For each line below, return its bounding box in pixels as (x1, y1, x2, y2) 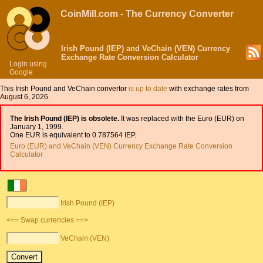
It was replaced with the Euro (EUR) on (119, 114, 245, 123)
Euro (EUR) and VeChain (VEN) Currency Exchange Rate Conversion (10, 142, 233, 151)
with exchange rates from (167, 85, 249, 93)
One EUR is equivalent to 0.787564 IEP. (10, 131, 137, 140)
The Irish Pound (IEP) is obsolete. (10, 114, 120, 123)
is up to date (129, 85, 167, 93)
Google (9, 68, 33, 76)
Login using (9, 60, 47, 68)
